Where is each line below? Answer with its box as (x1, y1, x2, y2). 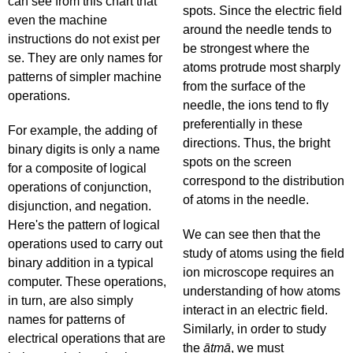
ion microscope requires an (183, 266, 334, 279)
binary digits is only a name (8, 143, 160, 156)
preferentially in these (183, 117, 303, 131)
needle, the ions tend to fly (183, 98, 329, 112)
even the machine (8, 13, 107, 27)
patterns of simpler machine (8, 70, 162, 84)
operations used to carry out (8, 237, 162, 251)
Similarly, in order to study (183, 322, 326, 336)
